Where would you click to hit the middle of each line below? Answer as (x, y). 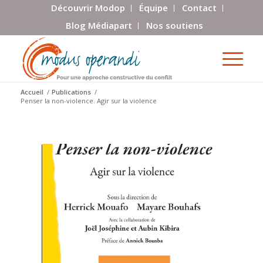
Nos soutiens (174, 25)
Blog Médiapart (99, 25)
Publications (71, 92)
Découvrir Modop (88, 8)
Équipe (154, 8)
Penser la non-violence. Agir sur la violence (88, 100)
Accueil (32, 92)
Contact (200, 8)
